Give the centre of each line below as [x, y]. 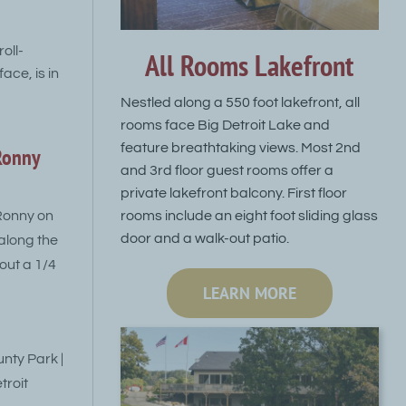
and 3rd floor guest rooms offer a [227, 170]
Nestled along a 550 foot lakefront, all [240, 102]
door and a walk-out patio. [204, 238]
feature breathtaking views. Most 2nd [240, 147]
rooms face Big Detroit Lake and [225, 125]
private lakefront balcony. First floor [233, 193]
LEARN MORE [249, 293]
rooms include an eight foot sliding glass [249, 215]
